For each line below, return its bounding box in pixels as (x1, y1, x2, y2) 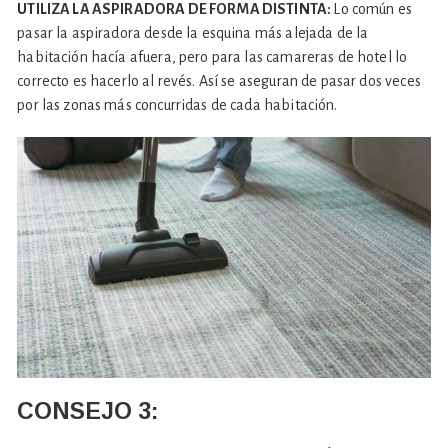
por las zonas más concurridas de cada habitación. (17, 96, 338, 113)
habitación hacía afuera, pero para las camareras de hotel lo (17, 48, 408, 65)
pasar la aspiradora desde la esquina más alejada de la (17, 24, 369, 41)
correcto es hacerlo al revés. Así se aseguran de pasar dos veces (17, 72, 421, 89)
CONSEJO (17, 397, 133, 424)
